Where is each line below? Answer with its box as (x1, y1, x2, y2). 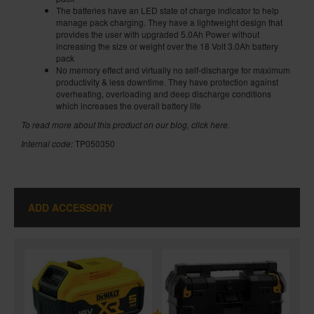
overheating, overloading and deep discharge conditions (56, 87, 271, 100)
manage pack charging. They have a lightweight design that (56, 15, 282, 28)
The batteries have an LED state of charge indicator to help (56, 4, 279, 16)
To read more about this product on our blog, (21, 118, 191, 130)
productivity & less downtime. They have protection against (56, 75, 278, 88)
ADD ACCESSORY (28, 200, 113, 214)
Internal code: (21, 137, 75, 149)
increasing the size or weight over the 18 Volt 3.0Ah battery (56, 39, 278, 52)
